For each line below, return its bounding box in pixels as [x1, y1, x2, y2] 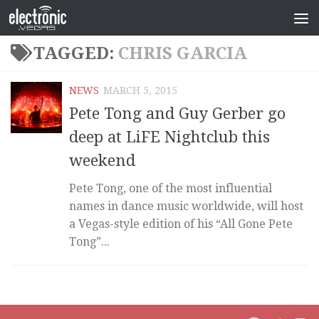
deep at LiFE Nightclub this [69, 128, 270, 147]
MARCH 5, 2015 [103, 85, 177, 96]
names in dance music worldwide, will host [69, 199, 303, 214]
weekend [69, 152, 135, 170]
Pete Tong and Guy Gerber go [69, 105, 286, 123]
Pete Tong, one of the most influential [69, 182, 272, 196]
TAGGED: [33, 43, 118, 63]
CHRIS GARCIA [118, 43, 247, 63]
